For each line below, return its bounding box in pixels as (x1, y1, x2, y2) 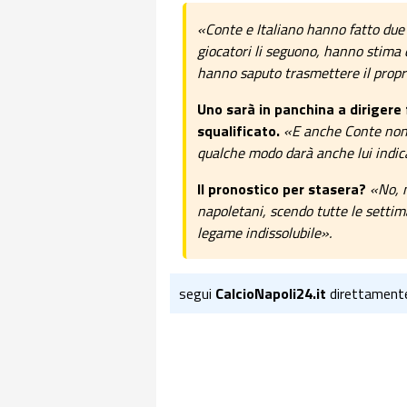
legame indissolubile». (197, 222, 332, 243)
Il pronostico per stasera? (197, 178, 370, 200)
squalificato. (197, 120, 280, 142)
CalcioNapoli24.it (215, 283, 326, 304)
